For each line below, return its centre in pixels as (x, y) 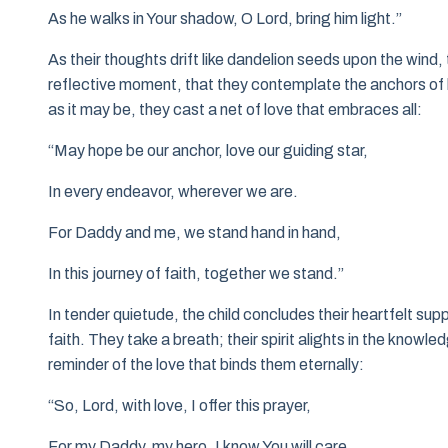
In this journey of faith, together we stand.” (196, 274)
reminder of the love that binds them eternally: (206, 365)
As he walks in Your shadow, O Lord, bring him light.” (225, 19)
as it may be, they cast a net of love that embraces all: (235, 110)
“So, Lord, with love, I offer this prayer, (179, 406)
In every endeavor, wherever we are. (173, 192)
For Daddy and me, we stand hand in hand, (194, 233)
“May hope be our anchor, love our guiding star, (208, 151)
